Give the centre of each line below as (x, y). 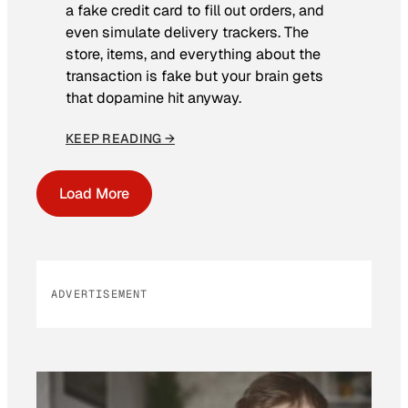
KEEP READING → (120, 138)
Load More (94, 193)
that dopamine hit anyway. (153, 98)
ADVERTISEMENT (100, 294)
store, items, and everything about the (193, 55)
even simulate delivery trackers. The (187, 33)
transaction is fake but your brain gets (194, 76)
